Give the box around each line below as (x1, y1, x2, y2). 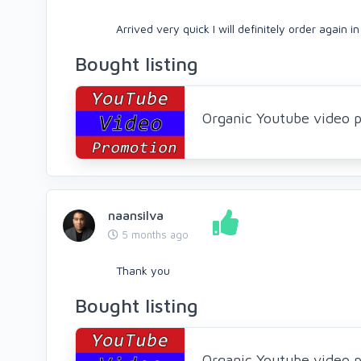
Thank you (116, 263, 170, 278)
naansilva (108, 208, 164, 223)
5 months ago (118, 228, 189, 242)
